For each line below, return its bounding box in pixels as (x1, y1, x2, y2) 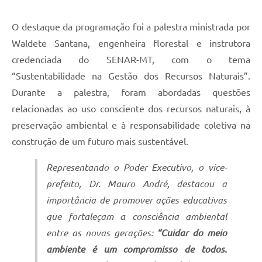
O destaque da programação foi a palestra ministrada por (12, 21, 250, 32)
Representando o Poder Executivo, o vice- (46, 161, 227, 173)
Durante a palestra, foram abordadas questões (12, 87, 250, 98)
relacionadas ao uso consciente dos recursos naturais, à (12, 103, 250, 114)
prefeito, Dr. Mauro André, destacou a (46, 178, 227, 189)
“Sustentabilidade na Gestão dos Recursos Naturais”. (12, 70, 250, 81)
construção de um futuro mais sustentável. (12, 136, 188, 147)
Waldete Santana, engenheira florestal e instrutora (12, 37, 250, 49)
